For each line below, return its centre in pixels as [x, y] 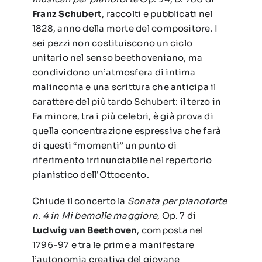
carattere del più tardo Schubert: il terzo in [127, 102]
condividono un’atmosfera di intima [114, 73]
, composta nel [170, 230]
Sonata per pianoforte [177, 201]
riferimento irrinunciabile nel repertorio [122, 160]
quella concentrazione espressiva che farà [127, 131]
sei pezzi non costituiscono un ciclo [112, 43]
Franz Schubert [67, 14]
